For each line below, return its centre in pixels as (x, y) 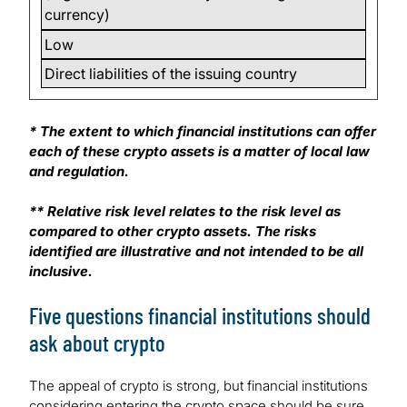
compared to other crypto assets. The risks (173, 232)
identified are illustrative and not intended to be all (196, 252)
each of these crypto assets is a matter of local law (199, 152)
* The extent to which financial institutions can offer (203, 132)
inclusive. (61, 272)
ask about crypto (97, 343)
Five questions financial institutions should (200, 316)
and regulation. (81, 172)
